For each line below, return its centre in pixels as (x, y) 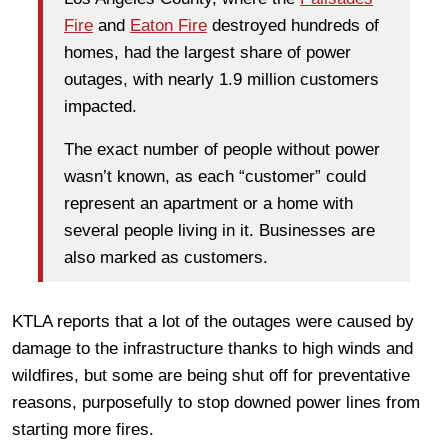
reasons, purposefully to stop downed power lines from (216, 402)
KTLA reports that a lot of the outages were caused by (213, 321)
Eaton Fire (168, 26)
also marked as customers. (166, 258)
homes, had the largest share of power (207, 53)
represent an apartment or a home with (208, 204)
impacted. (100, 107)
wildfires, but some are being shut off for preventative (211, 375)
